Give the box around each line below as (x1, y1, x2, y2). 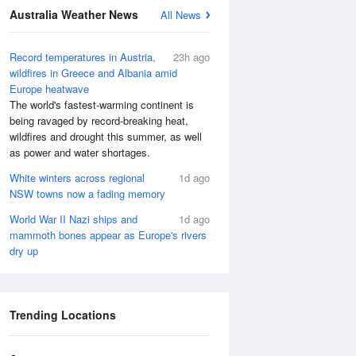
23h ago (173, 49, 210, 64)
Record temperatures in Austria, (10, 49, 156, 64)
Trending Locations (10, 307, 116, 323)
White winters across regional (10, 170, 145, 185)
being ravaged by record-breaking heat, (10, 113, 188, 128)
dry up (10, 243, 38, 258)
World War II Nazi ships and (10, 211, 137, 226)
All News (161, 7, 201, 22)
